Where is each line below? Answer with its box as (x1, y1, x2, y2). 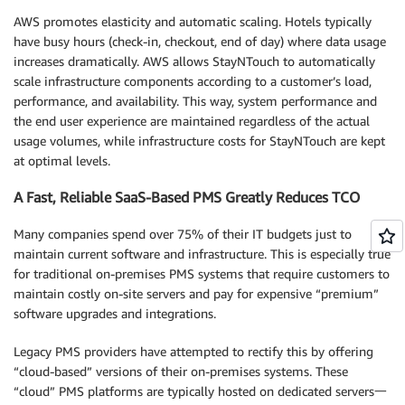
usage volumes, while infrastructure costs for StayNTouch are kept (14, 133, 385, 148)
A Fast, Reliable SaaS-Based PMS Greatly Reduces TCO (14, 188, 360, 207)
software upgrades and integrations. (14, 305, 216, 321)
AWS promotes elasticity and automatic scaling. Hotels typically (14, 14, 372, 29)
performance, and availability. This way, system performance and (14, 93, 377, 108)
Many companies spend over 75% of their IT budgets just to (14, 225, 352, 241)
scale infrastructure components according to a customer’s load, (14, 73, 372, 89)
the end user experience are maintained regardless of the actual (14, 113, 370, 128)
